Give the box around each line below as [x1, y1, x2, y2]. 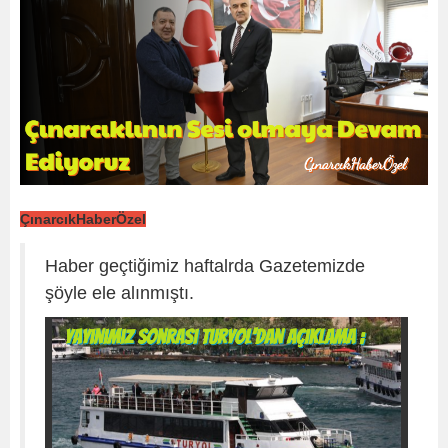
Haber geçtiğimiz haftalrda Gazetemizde [45, 255, 365, 276]
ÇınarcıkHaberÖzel [20, 210, 146, 227]
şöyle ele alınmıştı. [45, 282, 194, 303]
